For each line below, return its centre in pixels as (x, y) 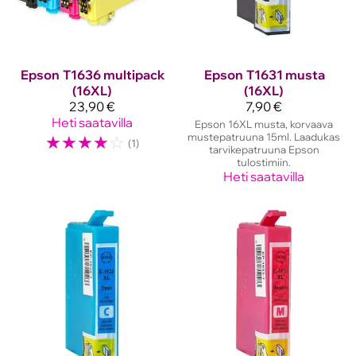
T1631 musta (286, 74)
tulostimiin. (264, 162)
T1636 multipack (114, 74)
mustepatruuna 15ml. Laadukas (264, 136)
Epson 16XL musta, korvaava (264, 124)
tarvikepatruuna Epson (264, 149)
